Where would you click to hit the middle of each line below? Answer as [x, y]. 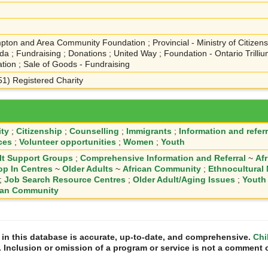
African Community [162, 169]
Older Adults [88, 169]
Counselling [94, 131]
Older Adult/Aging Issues [184, 180]
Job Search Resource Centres [65, 180]
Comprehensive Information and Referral [163, 158]
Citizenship [39, 131]
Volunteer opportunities [68, 142]
